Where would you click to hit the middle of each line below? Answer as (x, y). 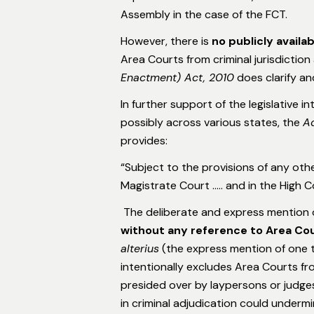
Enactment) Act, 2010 (177, 77)
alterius (140, 248)
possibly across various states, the (212, 122)
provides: (144, 140)
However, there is (166, 41)
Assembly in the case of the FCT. (204, 14)
